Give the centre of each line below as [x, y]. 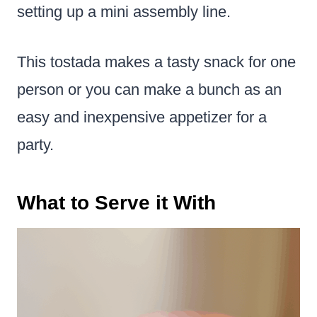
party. [35, 144]
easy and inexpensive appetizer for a [142, 117]
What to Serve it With [116, 202]
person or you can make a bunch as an [149, 89]
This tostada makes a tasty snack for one [156, 62]
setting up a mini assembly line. [124, 11]
